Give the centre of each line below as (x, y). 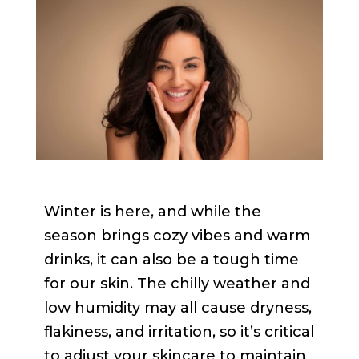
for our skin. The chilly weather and (177, 283)
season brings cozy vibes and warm (177, 235)
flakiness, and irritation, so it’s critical (179, 331)
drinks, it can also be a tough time (171, 259)
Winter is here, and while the (152, 211)
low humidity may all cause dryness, (177, 307)
